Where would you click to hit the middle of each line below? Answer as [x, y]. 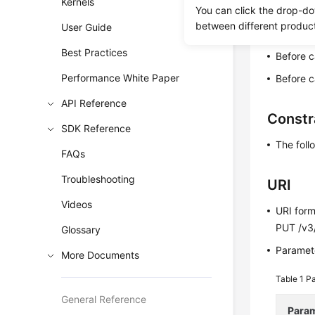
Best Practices [95, 52]
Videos [77, 204]
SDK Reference [96, 128]
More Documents [101, 255]
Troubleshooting [98, 179]
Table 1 [291, 279]
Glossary [81, 230]
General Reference [104, 299]
